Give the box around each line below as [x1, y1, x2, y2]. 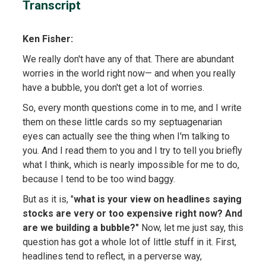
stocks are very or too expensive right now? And [22, 207, 242, 219]
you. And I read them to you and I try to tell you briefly [22, 144, 242, 156]
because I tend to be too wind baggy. [22, 173, 175, 185]
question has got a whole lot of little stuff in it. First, [22, 236, 236, 248]
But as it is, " [22, 193, 74, 205]
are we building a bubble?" [22, 221, 139, 233]
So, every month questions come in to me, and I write [22, 102, 242, 113]
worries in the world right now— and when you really [22, 67, 236, 79]
